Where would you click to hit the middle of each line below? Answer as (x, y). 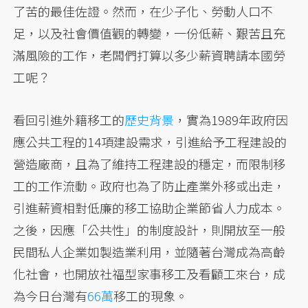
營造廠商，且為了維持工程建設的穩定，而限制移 (150, 163)
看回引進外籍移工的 (69, 119)
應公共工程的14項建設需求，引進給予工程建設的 (150, 141)
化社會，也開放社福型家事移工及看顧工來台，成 (150, 273)
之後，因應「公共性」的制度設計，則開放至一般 (150, 229)
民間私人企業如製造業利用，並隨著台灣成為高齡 (150, 251)
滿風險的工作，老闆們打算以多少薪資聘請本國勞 (150, 55)
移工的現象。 (151, 295)
